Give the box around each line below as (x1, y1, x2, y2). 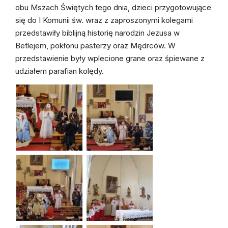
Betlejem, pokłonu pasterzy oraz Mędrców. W (15, 40, 176, 50)
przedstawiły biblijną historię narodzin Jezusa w (15, 27, 180, 38)
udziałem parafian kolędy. (15, 66, 104, 76)
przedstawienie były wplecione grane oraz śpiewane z (15, 53, 205, 63)
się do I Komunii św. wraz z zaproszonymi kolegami (15, 15, 193, 25)
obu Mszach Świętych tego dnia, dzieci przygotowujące (15, 2, 211, 12)
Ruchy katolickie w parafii (98, 2, 161, 11)
